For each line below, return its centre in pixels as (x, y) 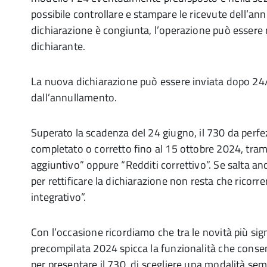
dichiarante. (58, 46)
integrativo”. (59, 197)
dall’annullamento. (74, 97)
